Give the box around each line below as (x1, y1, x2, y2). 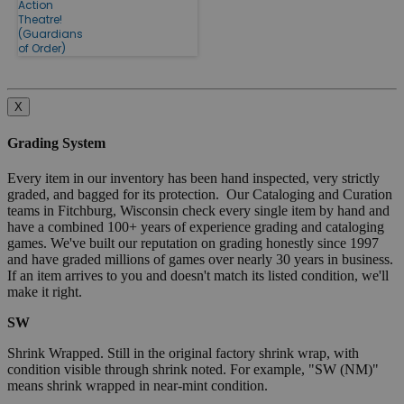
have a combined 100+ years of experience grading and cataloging (7, 219, 384, 235)
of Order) (18, 40, 66, 56)
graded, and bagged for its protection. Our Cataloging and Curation (7, 187, 392, 203)
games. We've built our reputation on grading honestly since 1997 (7, 235, 379, 252)
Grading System (7, 135, 106, 151)
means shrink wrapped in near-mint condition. (7, 378, 268, 394)
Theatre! (18, 11, 62, 27)
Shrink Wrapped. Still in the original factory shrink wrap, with (7, 345, 359, 362)
